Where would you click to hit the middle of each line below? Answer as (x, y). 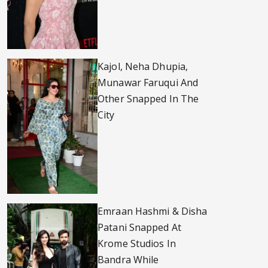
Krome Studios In (137, 244)
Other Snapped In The (148, 98)
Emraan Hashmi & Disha (153, 211)
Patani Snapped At (139, 228)
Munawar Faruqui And (148, 82)
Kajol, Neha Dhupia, (143, 66)
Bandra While (128, 260)
